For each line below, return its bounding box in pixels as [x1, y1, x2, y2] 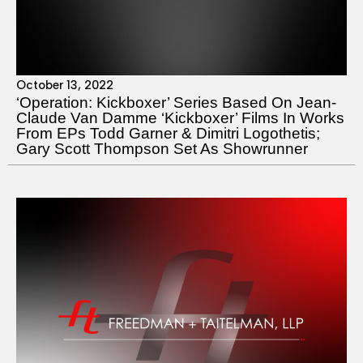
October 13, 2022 [16, 77, 113, 92]
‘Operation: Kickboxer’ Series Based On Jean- [16, 93, 336, 111]
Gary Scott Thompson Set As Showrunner [16, 139, 308, 157]
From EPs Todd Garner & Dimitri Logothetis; [16, 124, 320, 142]
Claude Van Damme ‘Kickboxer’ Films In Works [16, 109, 344, 126]
